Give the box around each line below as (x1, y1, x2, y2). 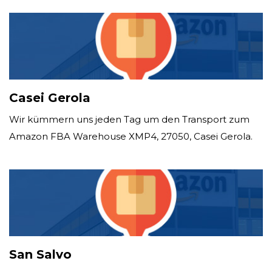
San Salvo (9, 246, 72, 262)
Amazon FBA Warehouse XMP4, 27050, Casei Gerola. (9, 130, 253, 142)
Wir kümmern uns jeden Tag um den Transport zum (9, 113, 250, 125)
